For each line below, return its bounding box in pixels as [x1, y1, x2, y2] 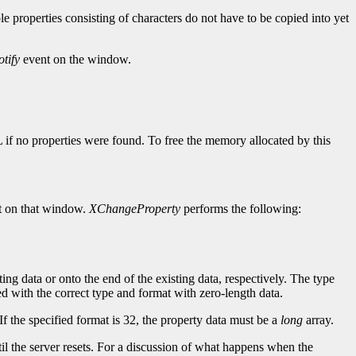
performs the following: [180, 202, 301, 216]
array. [303, 313, 334, 327]
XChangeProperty [89, 202, 180, 216]
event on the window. [20, 52, 131, 67]
